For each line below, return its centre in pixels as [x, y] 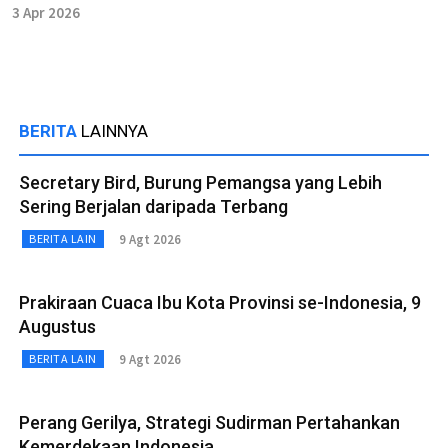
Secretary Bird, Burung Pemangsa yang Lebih [200, 183]
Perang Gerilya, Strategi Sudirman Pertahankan [209, 423]
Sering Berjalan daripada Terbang [153, 207]
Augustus [57, 327]
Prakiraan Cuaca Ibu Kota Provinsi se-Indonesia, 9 [220, 303]
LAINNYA [114, 131]
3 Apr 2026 [46, 13]
